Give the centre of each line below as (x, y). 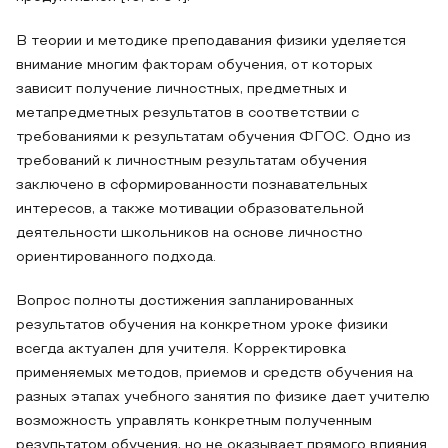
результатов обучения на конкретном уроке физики (202, 325)
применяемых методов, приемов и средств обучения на (214, 373)
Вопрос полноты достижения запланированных (185, 301)
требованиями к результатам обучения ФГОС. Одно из (213, 137)
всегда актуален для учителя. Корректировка (181, 349)
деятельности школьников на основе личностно (189, 233)
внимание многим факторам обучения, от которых (194, 65)
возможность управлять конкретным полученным (194, 421)
